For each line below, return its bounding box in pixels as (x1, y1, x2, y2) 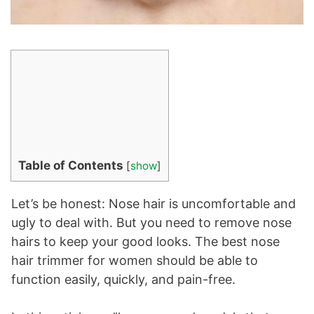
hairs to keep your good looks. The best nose (11, 234, 280, 250)
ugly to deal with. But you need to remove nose (11, 215, 292, 231)
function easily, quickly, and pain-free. (11, 272, 235, 287)
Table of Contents (18, 158, 123, 173)
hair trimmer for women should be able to (11, 253, 258, 268)
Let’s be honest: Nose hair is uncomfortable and (11, 196, 296, 212)
